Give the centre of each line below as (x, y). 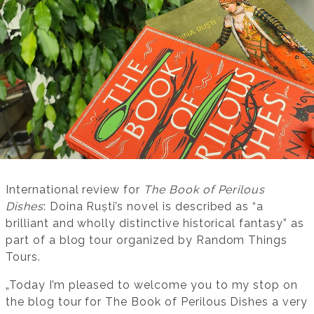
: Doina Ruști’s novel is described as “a (153, 207)
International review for (75, 190)
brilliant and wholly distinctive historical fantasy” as (155, 224)
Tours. (23, 257)
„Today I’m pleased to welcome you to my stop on (152, 285)
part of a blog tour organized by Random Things (147, 240)
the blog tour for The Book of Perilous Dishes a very (157, 302)
